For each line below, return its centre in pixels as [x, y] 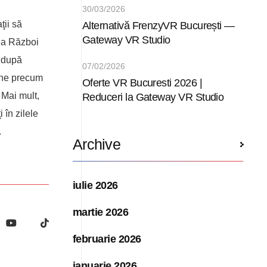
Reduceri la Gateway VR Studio [153, 97]
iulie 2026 [95, 185]
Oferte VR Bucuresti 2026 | [142, 83]
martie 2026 [101, 212]
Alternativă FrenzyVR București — [159, 25]
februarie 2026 [107, 239]
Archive [97, 144]
